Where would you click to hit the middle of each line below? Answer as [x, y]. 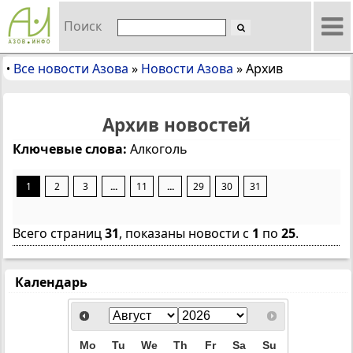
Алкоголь [157, 149]
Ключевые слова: [70, 149]
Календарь [51, 282]
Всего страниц [59, 233]
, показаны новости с [186, 233]
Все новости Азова [71, 69]
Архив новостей [176, 125]
